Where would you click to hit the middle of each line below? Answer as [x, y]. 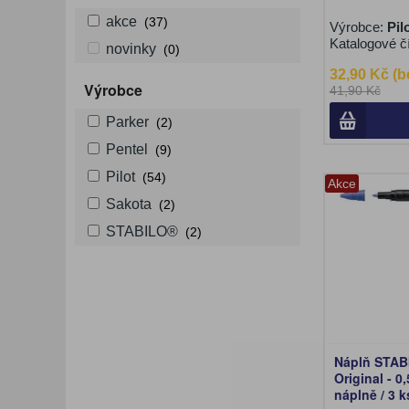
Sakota [129, 204]
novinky [131, 49]
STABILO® [142, 231]
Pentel [127, 149]
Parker [127, 122]
